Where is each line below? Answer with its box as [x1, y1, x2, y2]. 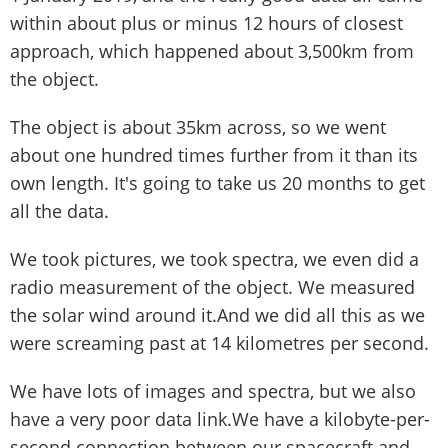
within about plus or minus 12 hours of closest [10, 11, 403, 36]
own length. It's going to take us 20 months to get [10, 171, 425, 196]
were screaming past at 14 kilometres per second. [10, 331, 429, 356]
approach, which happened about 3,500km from [10, 39, 414, 64]
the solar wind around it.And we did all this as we [10, 303, 425, 328]
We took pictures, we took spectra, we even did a [10, 247, 419, 272]
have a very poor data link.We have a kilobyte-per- [10, 407, 430, 432]
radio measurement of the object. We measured [10, 275, 415, 300]
